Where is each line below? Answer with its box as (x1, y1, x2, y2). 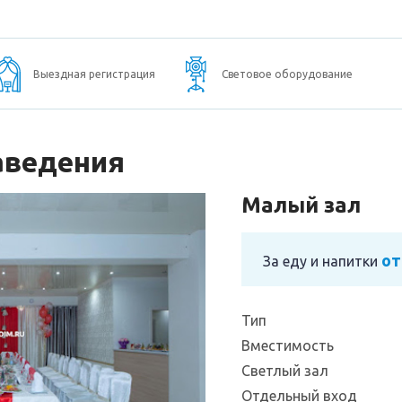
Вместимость (241, 337, 334, 354)
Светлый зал (241, 363, 328, 379)
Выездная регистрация (32, 68, 155, 80)
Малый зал (241, 193, 361, 217)
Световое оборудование (221, 68, 353, 80)
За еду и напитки (263, 253, 381, 269)
